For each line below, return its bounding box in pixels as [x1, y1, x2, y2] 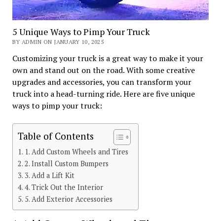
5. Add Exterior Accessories [24, 194, 112, 204]
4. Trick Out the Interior [24, 182, 103, 192]
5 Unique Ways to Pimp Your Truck [12, 25, 150, 37]
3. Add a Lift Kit [24, 170, 74, 180]
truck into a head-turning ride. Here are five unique [12, 88, 195, 99]
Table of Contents [17, 129, 94, 142]
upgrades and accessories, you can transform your [12, 76, 191, 87]
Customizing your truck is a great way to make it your [12, 52, 203, 64]
